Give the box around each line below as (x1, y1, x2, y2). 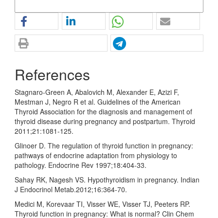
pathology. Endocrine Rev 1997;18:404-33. (15, 160, 146, 170)
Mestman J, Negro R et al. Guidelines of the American (15, 97, 181, 107)
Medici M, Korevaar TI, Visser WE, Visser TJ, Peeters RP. (15, 199, 190, 209)
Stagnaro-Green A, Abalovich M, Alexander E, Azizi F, (15, 87, 179, 97)
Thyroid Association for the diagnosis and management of (15, 107, 192, 117)
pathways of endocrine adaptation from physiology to (15, 150, 177, 161)
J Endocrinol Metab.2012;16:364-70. (15, 184, 127, 195)
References (15, 64, 90, 85)
